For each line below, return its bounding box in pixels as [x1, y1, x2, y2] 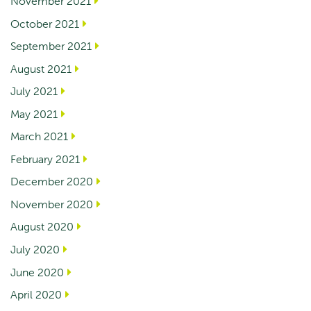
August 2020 [10, 219, 74, 234]
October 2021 [10, 16, 79, 31]
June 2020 [10, 264, 64, 279]
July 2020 [10, 242, 60, 257]
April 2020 [10, 287, 62, 302]
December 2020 [10, 174, 93, 189]
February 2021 [10, 151, 80, 166]
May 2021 [10, 106, 58, 121]
